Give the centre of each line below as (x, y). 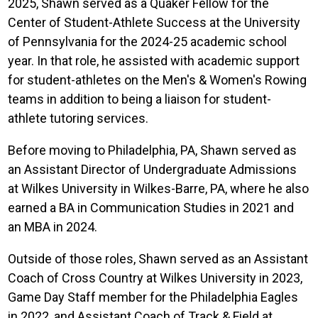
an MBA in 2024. (53, 226)
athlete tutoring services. (78, 118)
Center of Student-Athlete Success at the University (154, 22)
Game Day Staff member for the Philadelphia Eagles (153, 297)
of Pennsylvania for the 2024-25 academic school (148, 41)
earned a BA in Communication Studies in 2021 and (151, 207)
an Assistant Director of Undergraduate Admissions (153, 169)
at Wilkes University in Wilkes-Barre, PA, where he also (159, 188)
